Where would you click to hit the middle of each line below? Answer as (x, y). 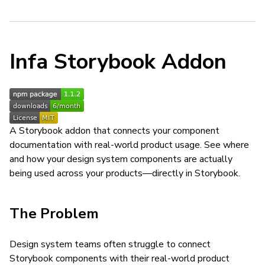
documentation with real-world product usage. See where (129, 145)
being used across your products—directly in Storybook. (125, 173)
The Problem (54, 214)
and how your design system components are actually (121, 159)
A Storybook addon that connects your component (114, 131)
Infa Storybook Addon (118, 62)
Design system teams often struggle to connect (110, 244)
